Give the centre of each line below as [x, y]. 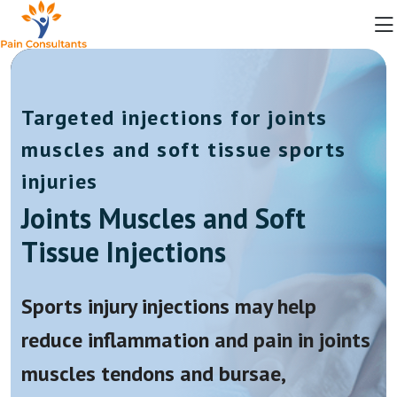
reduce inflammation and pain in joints [196, 340]
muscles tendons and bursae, [153, 374]
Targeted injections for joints [175, 117]
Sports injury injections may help [169, 306]
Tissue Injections [124, 252]
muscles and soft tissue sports [184, 149]
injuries [60, 181]
